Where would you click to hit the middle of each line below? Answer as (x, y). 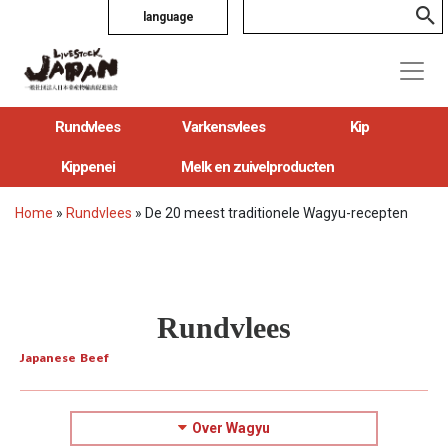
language (168, 17)
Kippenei (87, 166)
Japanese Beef (64, 357)
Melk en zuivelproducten (258, 166)
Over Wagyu (231, 427)
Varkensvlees (224, 126)
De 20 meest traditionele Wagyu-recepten (276, 212)
